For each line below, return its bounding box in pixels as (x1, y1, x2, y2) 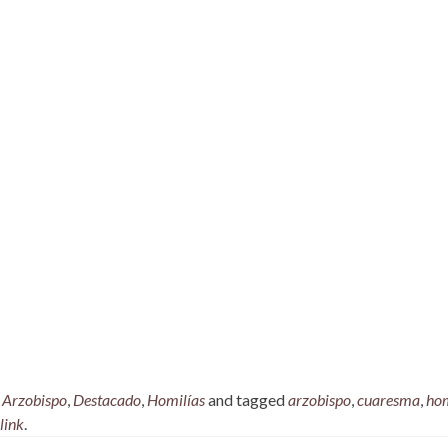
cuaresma (357, 390, 420, 410)
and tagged (205, 390, 288, 410)
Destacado (73, 390, 141, 410)
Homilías (147, 390, 205, 410)
